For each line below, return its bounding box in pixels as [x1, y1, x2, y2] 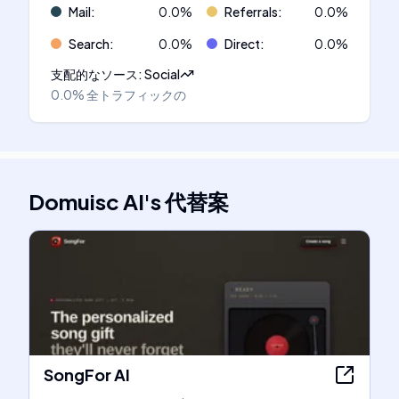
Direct [224, 36, 260, 52]
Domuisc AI [28, 188, 144, 215]
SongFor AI [44, 364, 130, 385]
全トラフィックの [86, 86, 186, 102]
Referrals [224, 4, 278, 20]
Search [69, 36, 110, 52]
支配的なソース [51, 66, 138, 82]
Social [144, 66, 180, 82]
